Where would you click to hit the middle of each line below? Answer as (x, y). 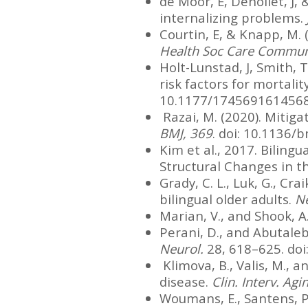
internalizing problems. (233, 17)
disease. (186, 281)
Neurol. (181, 248)
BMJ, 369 (186, 133)
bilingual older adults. (227, 199)
